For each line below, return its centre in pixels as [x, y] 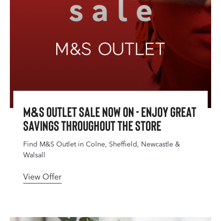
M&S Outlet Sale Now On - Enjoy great [110, 111]
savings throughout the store [92, 125]
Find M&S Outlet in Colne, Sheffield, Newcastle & [102, 144]
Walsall [34, 155]
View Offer [42, 177]
